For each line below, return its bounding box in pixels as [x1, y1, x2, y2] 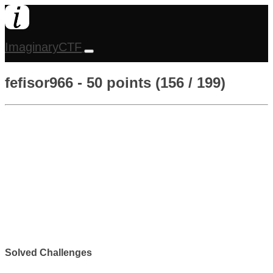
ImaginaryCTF [5, 40, 82, 54]
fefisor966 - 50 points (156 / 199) [5, 74, 225, 91]
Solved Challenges [5, 247, 92, 258]
